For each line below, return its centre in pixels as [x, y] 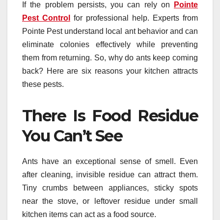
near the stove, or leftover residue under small [110, 201]
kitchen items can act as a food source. [89, 214]
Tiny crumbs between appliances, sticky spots [110, 188]
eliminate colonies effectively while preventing [110, 44]
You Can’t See [72, 136]
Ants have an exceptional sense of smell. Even [110, 161]
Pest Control [46, 18]
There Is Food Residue [110, 115]
